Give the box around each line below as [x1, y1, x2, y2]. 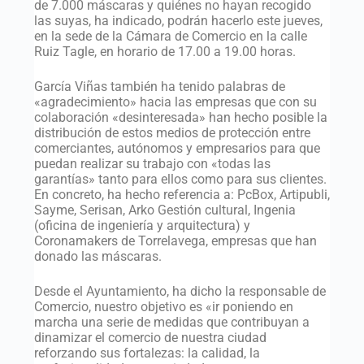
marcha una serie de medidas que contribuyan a [33, 314, 310, 330]
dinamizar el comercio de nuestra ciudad [33, 329, 266, 345]
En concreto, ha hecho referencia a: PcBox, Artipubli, [33, 186, 330, 202]
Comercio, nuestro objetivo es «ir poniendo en [33, 298, 293, 314]
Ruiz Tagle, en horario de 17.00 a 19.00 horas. [33, 43, 296, 59]
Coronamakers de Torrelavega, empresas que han [33, 232, 317, 249]
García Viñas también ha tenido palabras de [33, 78, 285, 94]
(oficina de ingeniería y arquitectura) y [33, 217, 250, 233]
